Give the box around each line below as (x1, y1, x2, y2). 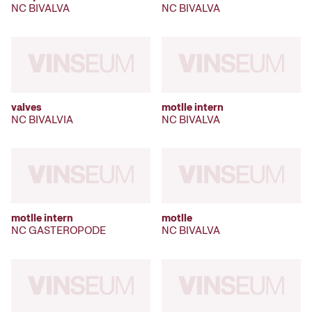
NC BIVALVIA (11, 112, 73, 127)
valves (11, 100, 42, 114)
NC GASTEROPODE (11, 224, 106, 238)
